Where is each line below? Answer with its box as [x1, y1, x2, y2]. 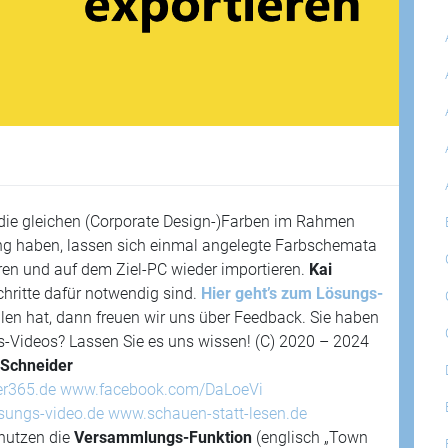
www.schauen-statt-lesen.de [108, 404, 307, 424]
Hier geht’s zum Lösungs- [201, 284, 383, 304]
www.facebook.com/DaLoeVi [60, 380, 263, 400]
